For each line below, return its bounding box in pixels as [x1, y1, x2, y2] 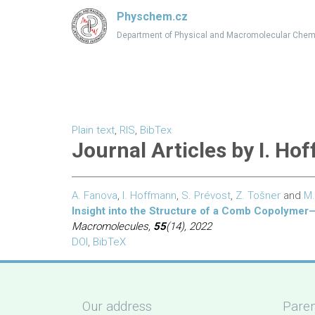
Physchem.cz [117, 10, 188, 23]
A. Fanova [72, 189, 117, 202]
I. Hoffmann [122, 189, 176, 202]
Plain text [72, 124, 115, 136]
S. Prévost [181, 189, 231, 202]
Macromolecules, [72, 220, 153, 233]
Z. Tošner [236, 189, 281, 202]
